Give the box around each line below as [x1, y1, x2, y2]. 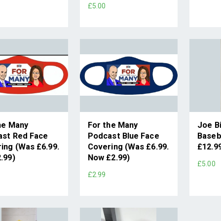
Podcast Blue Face [87, 131, 159, 141]
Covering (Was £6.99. [87, 142, 169, 152]
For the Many [87, 120, 138, 130]
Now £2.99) [87, 153, 130, 163]
